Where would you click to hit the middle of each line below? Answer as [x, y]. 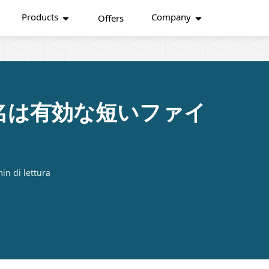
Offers [110, 18]
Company [171, 17]
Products [40, 17]
